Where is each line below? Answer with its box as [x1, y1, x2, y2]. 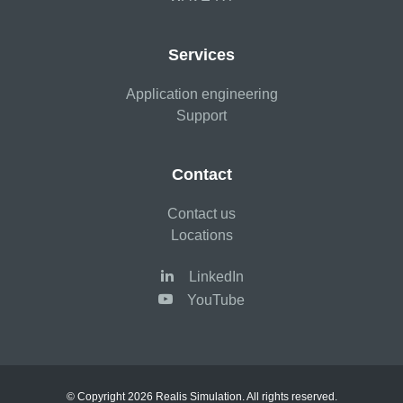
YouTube [187, 291, 245, 308]
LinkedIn [188, 268, 244, 284]
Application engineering [125, 85, 278, 102]
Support [176, 107, 227, 123]
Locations [170, 227, 233, 243]
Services [168, 45, 235, 64]
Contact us [167, 205, 236, 221]
